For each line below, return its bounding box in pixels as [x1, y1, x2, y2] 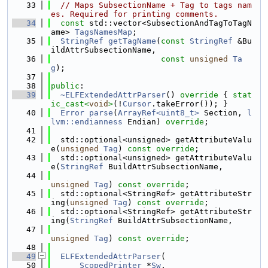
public [51, 81, 80, 90]
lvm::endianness [51, 117, 123, 126]
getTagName [108, 36, 156, 45]
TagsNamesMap [75, 28, 132, 36]
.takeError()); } [151, 99, 228, 108]
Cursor [123, 99, 151, 108]
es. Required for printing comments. [51, 10, 218, 19]
